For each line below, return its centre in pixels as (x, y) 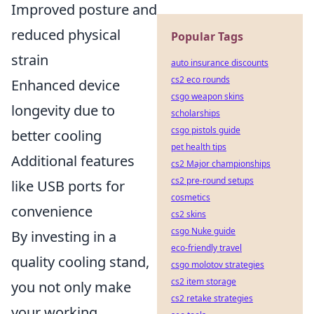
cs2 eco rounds (200, 80)
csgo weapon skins (207, 96)
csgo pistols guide (206, 130)
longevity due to (63, 110)
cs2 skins (189, 214)
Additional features (73, 161)
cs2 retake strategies (212, 298)
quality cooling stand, (80, 262)
